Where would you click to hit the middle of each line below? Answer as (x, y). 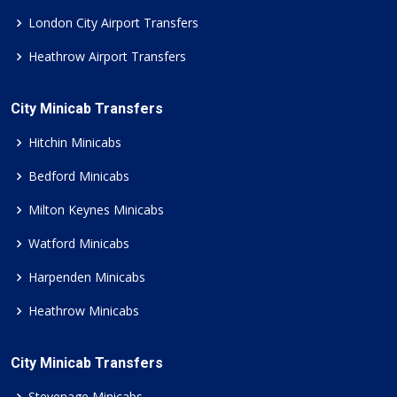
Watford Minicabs (79, 243)
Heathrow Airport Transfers (107, 56)
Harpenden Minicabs (87, 276)
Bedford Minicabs (79, 175)
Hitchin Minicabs (75, 142)
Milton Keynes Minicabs (96, 209)
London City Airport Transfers (113, 22)
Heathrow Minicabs (84, 310)
